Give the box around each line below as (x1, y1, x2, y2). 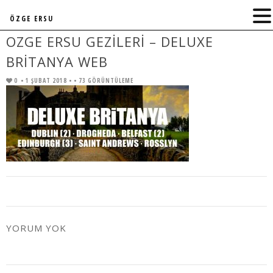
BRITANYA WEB (6, 52, 108, 71)
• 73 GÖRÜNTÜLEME (74, 76, 133, 85)
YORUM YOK (6, 222, 66, 234)
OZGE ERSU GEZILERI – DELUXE (6, 32, 213, 51)
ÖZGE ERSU (10, 13, 54, 24)
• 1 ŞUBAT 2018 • (21, 76, 74, 85)
